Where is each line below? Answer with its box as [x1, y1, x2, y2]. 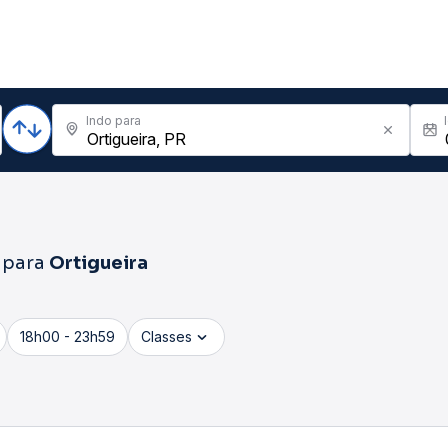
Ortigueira [49, 252, 148, 274]
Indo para [86, 113, 141, 128]
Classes [141, 328, 192, 345]
